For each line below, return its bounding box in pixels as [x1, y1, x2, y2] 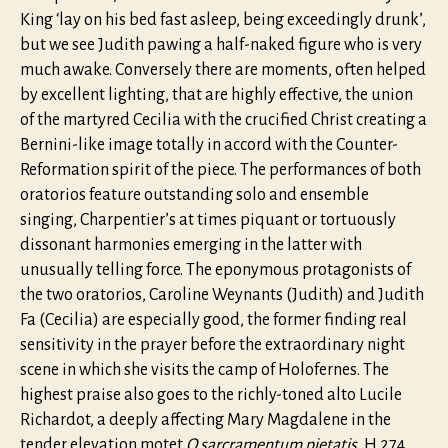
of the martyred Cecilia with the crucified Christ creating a [20, 111, 427, 130]
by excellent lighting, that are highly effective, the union [20, 86, 413, 105]
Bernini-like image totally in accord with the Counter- [20, 136, 398, 155]
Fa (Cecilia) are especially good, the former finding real [20, 311, 407, 330]
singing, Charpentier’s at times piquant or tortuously [20, 211, 396, 230]
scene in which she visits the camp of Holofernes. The [20, 361, 389, 380]
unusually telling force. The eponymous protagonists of [20, 261, 411, 280]
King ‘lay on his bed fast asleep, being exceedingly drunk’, [20, 11, 426, 30]
